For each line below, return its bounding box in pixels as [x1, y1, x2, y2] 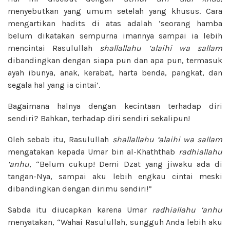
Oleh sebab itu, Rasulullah [8, 134, 112, 144]
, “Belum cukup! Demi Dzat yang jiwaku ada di [29, 159, 222, 169]
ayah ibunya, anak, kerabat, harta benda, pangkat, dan [8, 67, 222, 78]
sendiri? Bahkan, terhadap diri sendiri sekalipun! [8, 113, 190, 123]
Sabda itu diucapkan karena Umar [8, 204, 152, 215]
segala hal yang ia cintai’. [8, 80, 100, 90]
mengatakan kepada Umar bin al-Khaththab [8, 146, 179, 157]
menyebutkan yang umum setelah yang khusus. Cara [8, 6, 222, 16]
